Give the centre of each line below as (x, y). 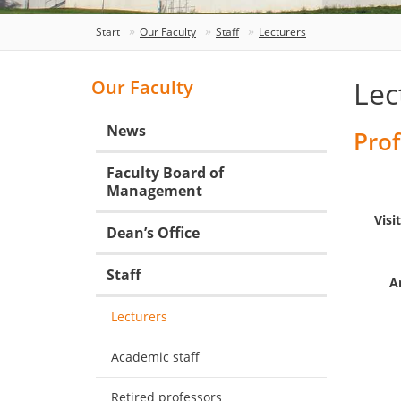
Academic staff (155, 357)
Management (154, 191)
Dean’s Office (153, 233)
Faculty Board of (165, 173)
